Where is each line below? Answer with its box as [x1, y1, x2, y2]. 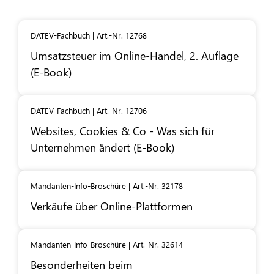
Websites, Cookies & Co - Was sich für [31, 123, 215, 139]
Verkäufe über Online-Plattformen [31, 198, 193, 214]
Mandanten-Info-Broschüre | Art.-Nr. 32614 [31, 239, 183, 250]
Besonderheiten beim [31, 257, 133, 273]
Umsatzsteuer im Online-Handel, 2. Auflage [31, 48, 239, 64]
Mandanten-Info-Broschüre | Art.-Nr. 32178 [31, 180, 183, 191]
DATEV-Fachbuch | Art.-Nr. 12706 [31, 105, 147, 116]
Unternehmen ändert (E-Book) [31, 139, 174, 155]
